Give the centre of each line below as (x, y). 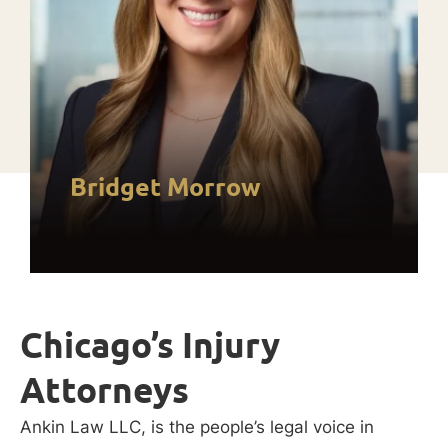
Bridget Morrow (165, 187)
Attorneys (104, 390)
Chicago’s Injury (150, 345)
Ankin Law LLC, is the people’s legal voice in (197, 427)
